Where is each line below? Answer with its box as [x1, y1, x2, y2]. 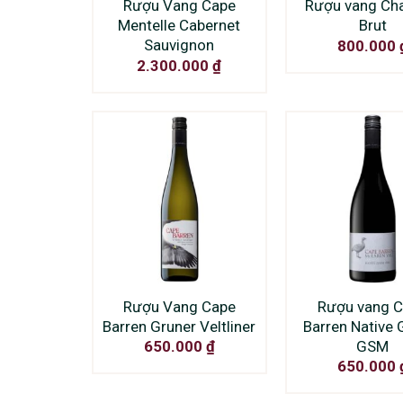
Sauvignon [144, 36, 215, 55]
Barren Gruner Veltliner [103, 317, 256, 336]
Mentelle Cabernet [118, 16, 241, 35]
